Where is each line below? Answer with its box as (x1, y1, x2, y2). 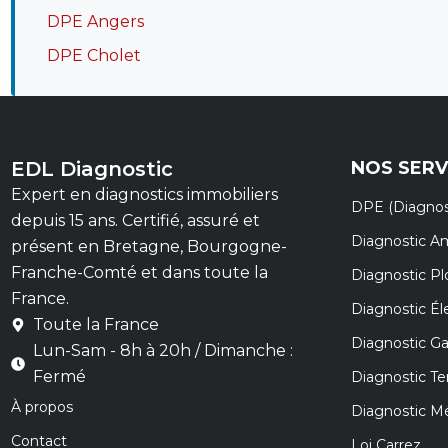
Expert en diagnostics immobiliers (10, 185, 278, 205)
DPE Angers (46, 11, 144, 31)
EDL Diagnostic (10, 157, 173, 182)
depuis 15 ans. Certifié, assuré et (10, 211, 260, 231)
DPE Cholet (46, 45, 141, 65)
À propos (10, 398, 73, 417)
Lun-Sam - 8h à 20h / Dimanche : (33, 341, 293, 361)
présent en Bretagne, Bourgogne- (10, 237, 287, 257)
